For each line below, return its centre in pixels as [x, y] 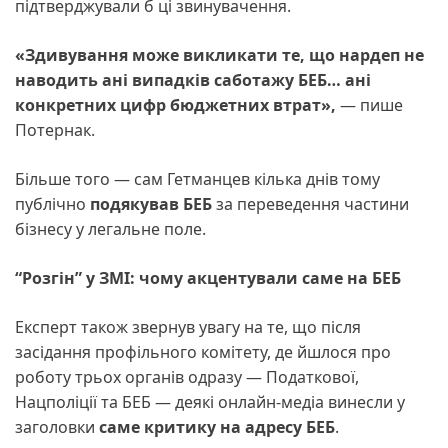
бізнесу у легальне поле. [110, 229]
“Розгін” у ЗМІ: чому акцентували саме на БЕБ [208, 278]
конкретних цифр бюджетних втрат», [175, 105]
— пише [369, 105]
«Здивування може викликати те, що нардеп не [219, 55]
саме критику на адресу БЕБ [217, 427]
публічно [52, 204]
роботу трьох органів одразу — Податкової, [187, 377]
